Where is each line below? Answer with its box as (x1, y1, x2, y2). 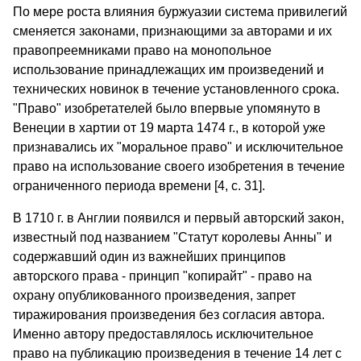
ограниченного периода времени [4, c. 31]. (13, 179, 265, 193)
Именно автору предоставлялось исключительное (13, 327, 313, 342)
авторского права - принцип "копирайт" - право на (13, 269, 312, 284)
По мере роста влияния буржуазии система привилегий (13, 5, 347, 19)
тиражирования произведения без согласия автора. (13, 308, 325, 322)
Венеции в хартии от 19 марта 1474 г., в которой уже (13, 121, 326, 135)
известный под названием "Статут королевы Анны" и (13, 230, 332, 245)
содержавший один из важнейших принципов (13, 250, 286, 264)
